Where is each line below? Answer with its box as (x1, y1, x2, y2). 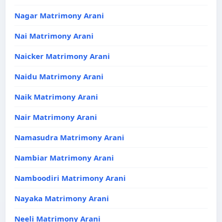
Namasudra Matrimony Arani (14, 132, 124, 142)
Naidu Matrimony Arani (14, 71, 104, 81)
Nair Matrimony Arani (14, 112, 97, 122)
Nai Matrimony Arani (14, 31, 94, 41)
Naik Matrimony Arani (14, 92, 98, 102)
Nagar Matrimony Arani (14, 10, 104, 20)
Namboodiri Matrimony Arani (14, 173, 126, 183)
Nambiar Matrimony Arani (14, 153, 114, 163)
